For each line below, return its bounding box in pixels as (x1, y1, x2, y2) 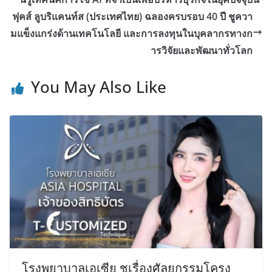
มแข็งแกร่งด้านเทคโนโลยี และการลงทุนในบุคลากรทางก (10, 27, 253, 41)
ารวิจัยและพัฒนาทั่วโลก (151, 44, 253, 58)
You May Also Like (31, 76, 166, 98)
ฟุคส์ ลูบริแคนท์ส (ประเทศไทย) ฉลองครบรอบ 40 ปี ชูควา (12, 10, 253, 24)
